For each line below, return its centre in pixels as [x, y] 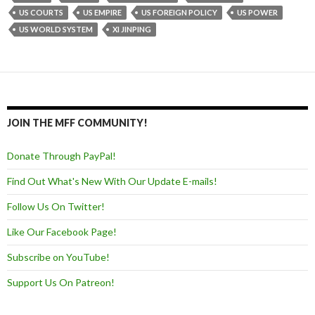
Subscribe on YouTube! [58, 257]
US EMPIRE [102, 13]
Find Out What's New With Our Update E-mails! [112, 181]
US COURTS [41, 13]
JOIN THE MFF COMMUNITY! [77, 123]
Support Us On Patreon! [61, 283]
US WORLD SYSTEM [56, 30]
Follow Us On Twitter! [56, 207]
